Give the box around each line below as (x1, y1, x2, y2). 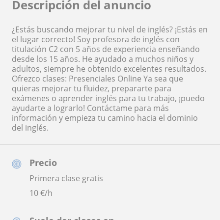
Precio (29, 157, 57, 169)
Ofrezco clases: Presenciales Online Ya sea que (12, 73, 183, 84)
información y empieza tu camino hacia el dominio (12, 112, 198, 124)
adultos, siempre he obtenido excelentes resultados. (12, 63, 206, 75)
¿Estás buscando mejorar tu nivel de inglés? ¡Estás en (12, 24, 208, 35)
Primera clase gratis (29, 173, 103, 184)
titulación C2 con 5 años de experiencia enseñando (12, 44, 200, 55)
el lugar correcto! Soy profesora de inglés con (12, 34, 180, 45)
